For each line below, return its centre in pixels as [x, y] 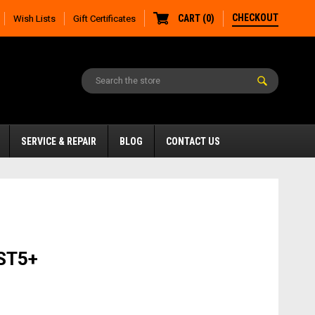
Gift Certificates [104, 18]
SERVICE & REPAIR [59, 141]
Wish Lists [34, 18]
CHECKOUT [255, 17]
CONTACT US [193, 141]
